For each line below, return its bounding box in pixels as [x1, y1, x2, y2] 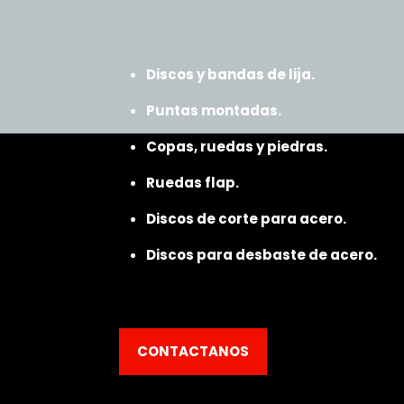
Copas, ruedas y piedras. [146, 137, 328, 156]
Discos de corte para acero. [146, 209, 347, 228]
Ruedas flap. [146, 173, 240, 192]
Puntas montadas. [146, 101, 282, 120]
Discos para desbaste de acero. [146, 245, 378, 264]
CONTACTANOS [137, 342, 250, 361]
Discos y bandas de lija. [146, 65, 316, 84]
